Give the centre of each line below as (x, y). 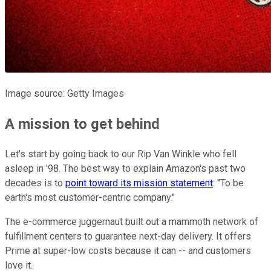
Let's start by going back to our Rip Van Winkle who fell (121, 154)
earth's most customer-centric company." (90, 197)
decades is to (35, 183)
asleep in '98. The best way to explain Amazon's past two (125, 168)
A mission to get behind (82, 124)
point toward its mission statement (139, 183)
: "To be (228, 183)
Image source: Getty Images (64, 93)
